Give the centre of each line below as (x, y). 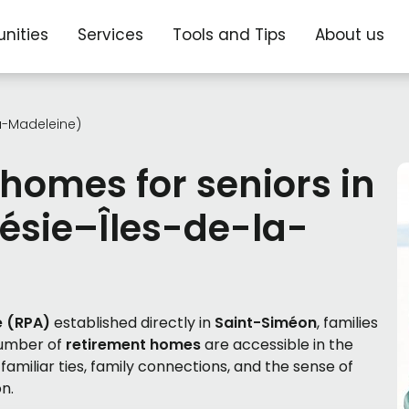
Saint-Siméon (266, 323)
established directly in (132, 323)
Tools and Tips (230, 35)
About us (350, 35)
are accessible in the (277, 345)
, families (347, 323)
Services (111, 35)
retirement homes (133, 345)
